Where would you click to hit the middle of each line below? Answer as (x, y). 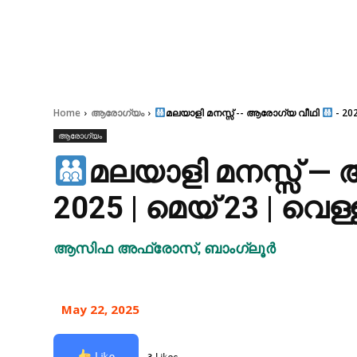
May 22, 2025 (101, 310)
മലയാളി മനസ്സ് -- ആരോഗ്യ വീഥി (243, 113)
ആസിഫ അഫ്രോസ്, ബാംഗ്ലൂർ (165, 249)
